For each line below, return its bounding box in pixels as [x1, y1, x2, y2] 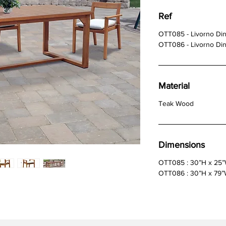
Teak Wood [158, 99, 194, 108]
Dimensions [158, 140, 205, 150]
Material [158, 81, 190, 91]
